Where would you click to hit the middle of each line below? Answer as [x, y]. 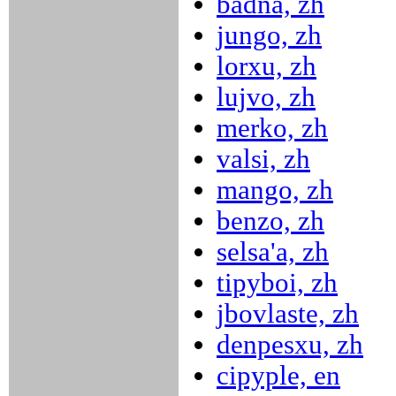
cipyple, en [278, 376]
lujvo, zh [266, 97]
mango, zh [275, 190]
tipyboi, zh [277, 283]
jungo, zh [269, 35]
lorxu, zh [267, 66]
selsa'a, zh [273, 252]
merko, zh [272, 128]
